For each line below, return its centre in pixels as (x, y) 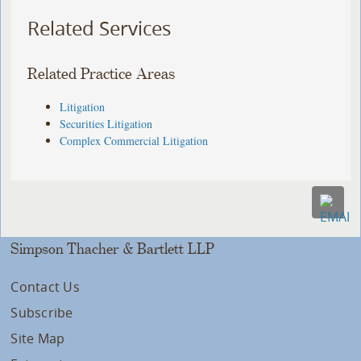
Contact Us (45, 286)
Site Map (38, 338)
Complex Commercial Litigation (134, 140)
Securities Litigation (106, 123)
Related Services (100, 29)
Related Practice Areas (102, 74)
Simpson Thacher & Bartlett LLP (113, 249)
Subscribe (42, 312)
